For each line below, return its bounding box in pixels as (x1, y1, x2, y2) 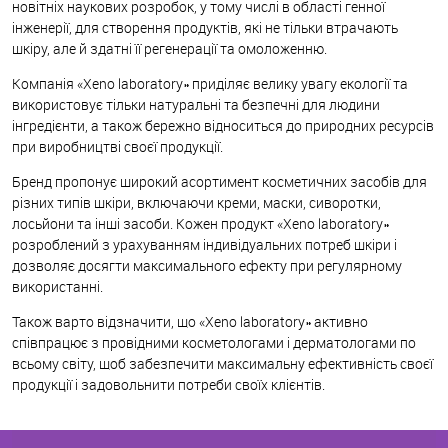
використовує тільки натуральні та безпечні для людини (12, 94, 380, 114)
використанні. (12, 276, 103, 296)
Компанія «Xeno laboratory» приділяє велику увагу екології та (12, 73, 408, 93)
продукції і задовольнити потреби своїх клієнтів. (12, 374, 325, 394)
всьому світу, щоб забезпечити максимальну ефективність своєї (12, 353, 433, 373)
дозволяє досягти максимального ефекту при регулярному (12, 255, 402, 275)
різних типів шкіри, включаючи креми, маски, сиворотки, (12, 192, 381, 212)
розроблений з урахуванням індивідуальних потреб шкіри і (12, 234, 397, 254)
